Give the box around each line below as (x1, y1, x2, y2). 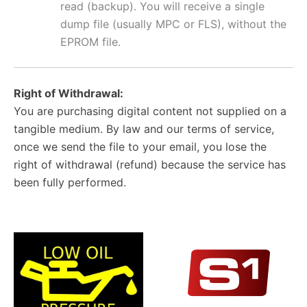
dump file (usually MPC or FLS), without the (60, 16, 286, 31)
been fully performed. (14, 175, 126, 189)
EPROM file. (60, 34, 121, 49)
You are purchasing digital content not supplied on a (14, 103, 286, 118)
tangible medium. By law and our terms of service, (14, 121, 274, 136)
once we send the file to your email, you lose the (14, 139, 267, 153)
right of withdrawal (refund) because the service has (14, 157, 286, 171)
